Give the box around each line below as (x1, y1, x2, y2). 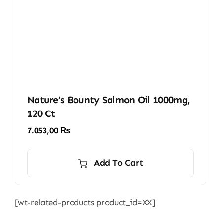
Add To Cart (93, 157, 143, 169)
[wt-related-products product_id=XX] (14, 197, 156, 208)
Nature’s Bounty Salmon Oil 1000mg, (27, 94, 190, 106)
